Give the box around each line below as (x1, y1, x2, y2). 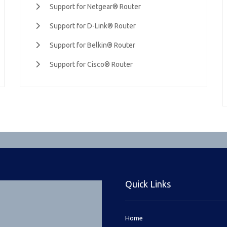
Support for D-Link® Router (50, 22, 136, 30)
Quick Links (125, 179, 171, 189)
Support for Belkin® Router (50, 41, 135, 49)
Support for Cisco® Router (50, 60, 133, 68)
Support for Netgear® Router (50, 3, 141, 11)
